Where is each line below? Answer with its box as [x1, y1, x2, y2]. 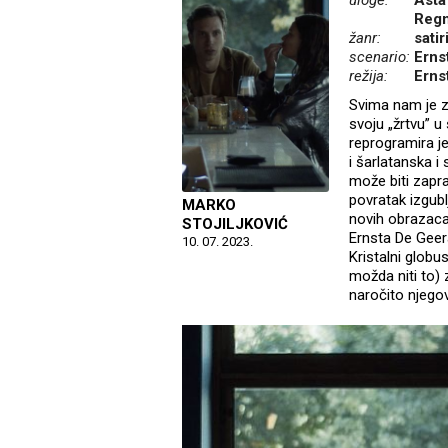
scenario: [348, 48, 414, 67]
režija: [348, 67, 388, 86]
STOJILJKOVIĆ [182, 215, 288, 234]
